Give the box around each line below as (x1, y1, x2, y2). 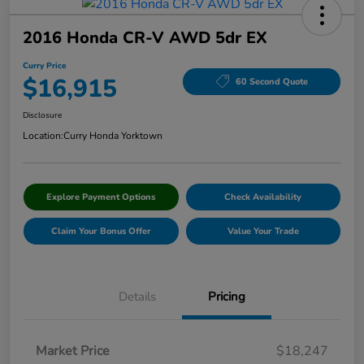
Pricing (208, 288, 245, 305)
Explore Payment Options (46, 191, 156, 204)
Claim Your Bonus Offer (50, 225, 151, 238)
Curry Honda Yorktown (63, 129, 162, 143)
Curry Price (23, 60, 66, 72)
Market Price (36, 342, 110, 361)
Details (119, 288, 156, 305)
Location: (23, 129, 63, 143)
